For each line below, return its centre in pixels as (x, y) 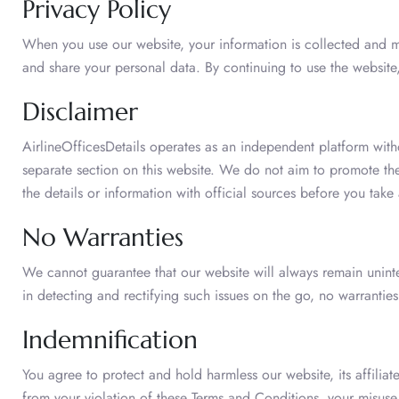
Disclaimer (84, 111)
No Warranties (103, 237)
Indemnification (110, 339)
